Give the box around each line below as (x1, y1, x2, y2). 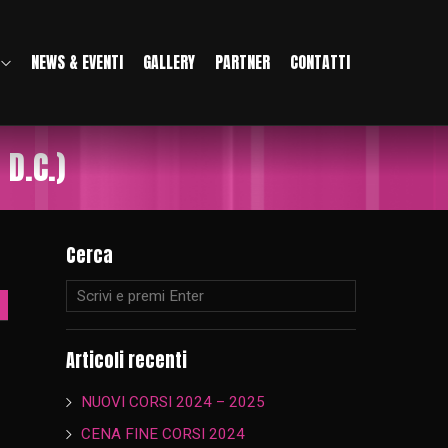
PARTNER (214, 51, 270, 74)
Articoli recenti (66, 346, 187, 374)
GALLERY (142, 51, 195, 74)
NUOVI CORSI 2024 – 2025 (81, 393, 266, 412)
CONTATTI (289, 51, 350, 74)
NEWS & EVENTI (30, 51, 123, 74)
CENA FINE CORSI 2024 (81, 424, 246, 443)
